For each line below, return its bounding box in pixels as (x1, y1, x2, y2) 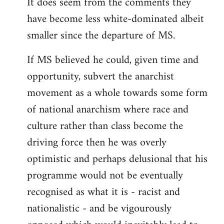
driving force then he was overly (27, 133, 166, 153)
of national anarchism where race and (27, 100, 188, 120)
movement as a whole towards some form (27, 83, 207, 103)
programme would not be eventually (27, 166, 183, 186)
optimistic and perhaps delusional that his (27, 149, 207, 169)
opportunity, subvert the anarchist (27, 67, 174, 87)
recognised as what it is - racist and (27, 182, 180, 202)
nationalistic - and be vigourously (27, 199, 171, 219)
